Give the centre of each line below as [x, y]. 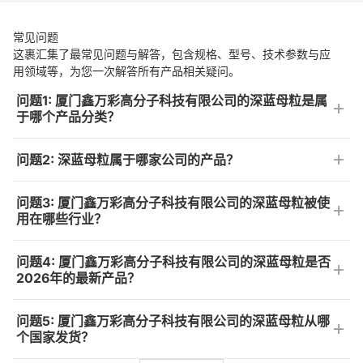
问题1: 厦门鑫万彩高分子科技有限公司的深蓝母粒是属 [172, 101]
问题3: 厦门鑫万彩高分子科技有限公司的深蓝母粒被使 [173, 203]
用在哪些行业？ [62, 219]
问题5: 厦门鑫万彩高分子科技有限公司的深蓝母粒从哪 [173, 321]
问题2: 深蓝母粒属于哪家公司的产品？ [128, 160]
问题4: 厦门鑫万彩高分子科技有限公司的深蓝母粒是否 [173, 262]
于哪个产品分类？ [68, 117]
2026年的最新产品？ [78, 278]
